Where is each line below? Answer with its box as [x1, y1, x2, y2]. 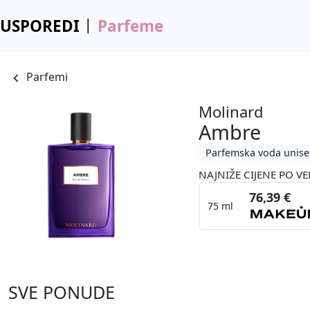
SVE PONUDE [8, 280, 115, 304]
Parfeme [97, 15, 163, 37]
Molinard [199, 100, 264, 122]
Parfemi [26, 69, 69, 85]
